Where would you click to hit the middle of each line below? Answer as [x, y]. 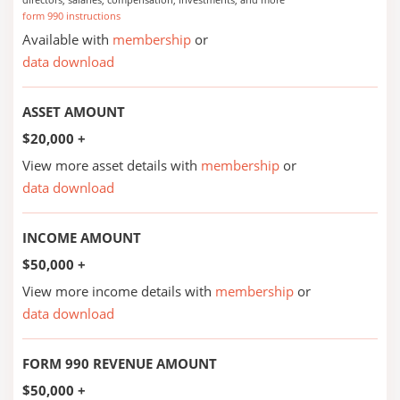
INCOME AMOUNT [82, 237]
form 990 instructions [71, 16]
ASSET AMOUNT [74, 112]
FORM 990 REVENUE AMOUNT [120, 363]
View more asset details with [112, 165]
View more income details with [119, 291]
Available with [67, 39]
